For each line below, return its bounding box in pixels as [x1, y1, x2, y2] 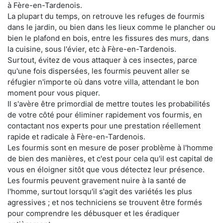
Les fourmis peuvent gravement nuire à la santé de [7, 175, 186, 185]
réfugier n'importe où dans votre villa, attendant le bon [7, 77, 199, 87]
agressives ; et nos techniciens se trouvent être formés [7, 197, 202, 207]
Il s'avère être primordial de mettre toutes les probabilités [7, 99, 210, 109]
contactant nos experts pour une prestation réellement [7, 120, 201, 130]
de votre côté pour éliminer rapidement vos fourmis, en [7, 110, 202, 119]
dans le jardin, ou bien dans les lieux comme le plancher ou [7, 22, 216, 32]
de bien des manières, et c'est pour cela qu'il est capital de [7, 153, 213, 163]
